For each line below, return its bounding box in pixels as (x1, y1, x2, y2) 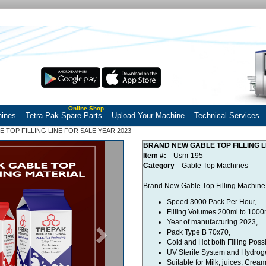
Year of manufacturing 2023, (166, 218, 258, 227)
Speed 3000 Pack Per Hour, (166, 198, 256, 207)
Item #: (142, 151, 168, 160)
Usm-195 (167, 151, 203, 160)
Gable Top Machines (174, 161, 248, 170)
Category (142, 161, 175, 170)
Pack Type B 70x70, (166, 228, 230, 237)
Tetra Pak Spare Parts (26, 112, 103, 121)
